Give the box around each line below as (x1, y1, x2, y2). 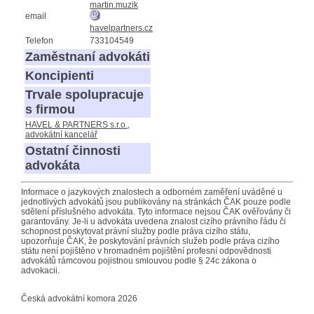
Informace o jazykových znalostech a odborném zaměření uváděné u (21, 186, 282, 197)
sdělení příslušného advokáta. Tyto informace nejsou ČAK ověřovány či (21, 206, 291, 217)
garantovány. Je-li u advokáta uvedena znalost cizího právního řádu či (21, 216, 286, 226)
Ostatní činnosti (25, 143, 121, 158)
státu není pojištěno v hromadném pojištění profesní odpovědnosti (21, 245, 271, 256)
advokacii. (21, 265, 60, 275)
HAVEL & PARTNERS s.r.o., (25, 119, 130, 130)
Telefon (25, 35, 53, 46)
